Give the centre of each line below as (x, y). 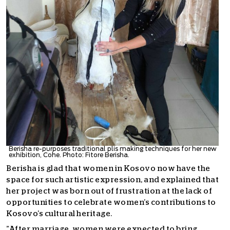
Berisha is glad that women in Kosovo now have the (108, 168)
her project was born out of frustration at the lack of (109, 191)
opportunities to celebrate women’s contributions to (111, 202)
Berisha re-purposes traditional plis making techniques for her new (113, 149)
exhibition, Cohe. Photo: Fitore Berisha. (69, 155)
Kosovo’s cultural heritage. (60, 214)
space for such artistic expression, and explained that (112, 180)
